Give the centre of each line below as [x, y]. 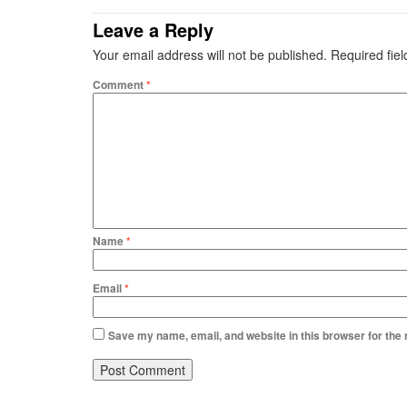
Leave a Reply [153, 30]
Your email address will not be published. [210, 55]
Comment [119, 84]
